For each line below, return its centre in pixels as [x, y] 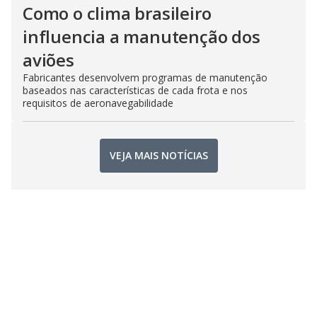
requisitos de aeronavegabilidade [98, 103]
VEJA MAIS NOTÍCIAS [158, 156]
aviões [48, 59]
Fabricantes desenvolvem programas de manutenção [145, 77]
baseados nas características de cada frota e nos [135, 90]
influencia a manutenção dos [142, 36]
